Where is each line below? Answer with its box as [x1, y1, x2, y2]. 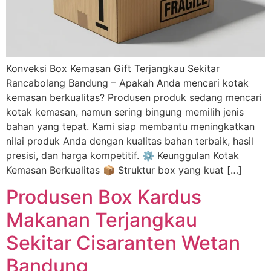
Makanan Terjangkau [6, 208, 197, 232]
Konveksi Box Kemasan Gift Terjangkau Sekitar [6, 62, 220, 74]
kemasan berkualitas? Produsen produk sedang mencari [6, 91, 262, 103]
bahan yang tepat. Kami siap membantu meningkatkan [6, 120, 255, 132]
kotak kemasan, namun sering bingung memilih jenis [6, 105, 244, 118]
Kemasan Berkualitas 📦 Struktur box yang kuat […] [6, 163, 242, 176]
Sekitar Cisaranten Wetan [6, 231, 240, 255]
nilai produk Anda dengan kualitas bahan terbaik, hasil [6, 134, 253, 147]
